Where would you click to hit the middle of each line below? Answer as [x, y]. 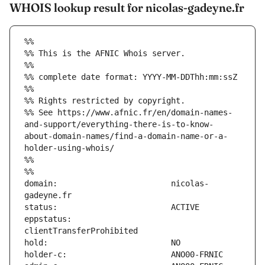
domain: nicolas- [117, 184]
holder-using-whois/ [69, 148]
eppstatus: [48, 219]
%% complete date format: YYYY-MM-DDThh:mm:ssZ [131, 77]
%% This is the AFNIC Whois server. [105, 54]
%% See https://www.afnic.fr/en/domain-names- [128, 113]
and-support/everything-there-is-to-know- [119, 125]
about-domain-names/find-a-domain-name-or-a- [126, 136]
